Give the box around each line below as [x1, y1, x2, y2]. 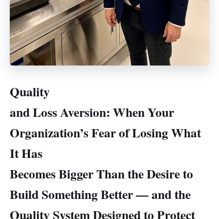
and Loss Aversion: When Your [10, 103, 174, 122]
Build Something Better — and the [10, 185, 191, 204]
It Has [10, 144, 43, 163]
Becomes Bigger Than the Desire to [10, 164, 193, 183]
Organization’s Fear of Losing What [10, 123, 201, 142]
